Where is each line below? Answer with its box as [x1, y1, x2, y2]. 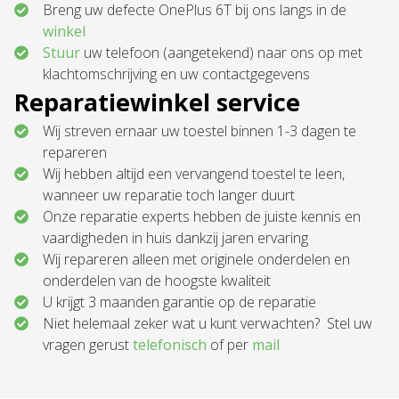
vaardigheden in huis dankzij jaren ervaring [43, 228, 308, 248]
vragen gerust [43, 335, 133, 354]
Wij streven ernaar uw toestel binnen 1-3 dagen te [43, 121, 356, 141]
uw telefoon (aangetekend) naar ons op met [80, 43, 362, 62]
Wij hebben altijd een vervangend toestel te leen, [43, 164, 345, 183]
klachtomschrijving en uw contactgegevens [43, 64, 310, 84]
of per [207, 335, 252, 354]
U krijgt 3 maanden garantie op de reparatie [43, 292, 316, 312]
